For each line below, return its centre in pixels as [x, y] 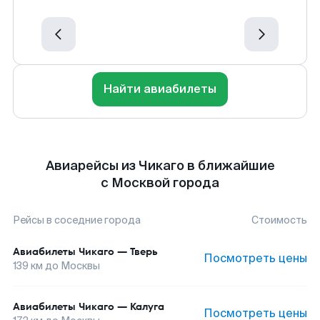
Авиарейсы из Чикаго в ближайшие [160, 166]
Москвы [80, 266]
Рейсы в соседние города [77, 220]
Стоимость [279, 220]
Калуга [147, 306]
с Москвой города [160, 183]
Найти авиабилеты [160, 89]
